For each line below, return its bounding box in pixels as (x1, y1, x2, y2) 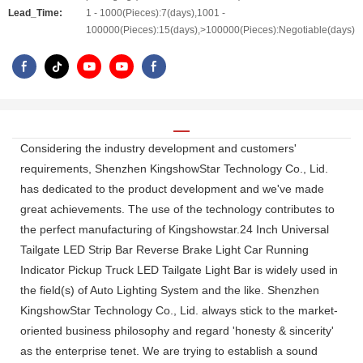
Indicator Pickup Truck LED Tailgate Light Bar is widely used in (20, 263, 338, 276)
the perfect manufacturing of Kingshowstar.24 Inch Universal (20, 222, 329, 236)
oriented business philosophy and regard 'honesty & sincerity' (20, 323, 334, 337)
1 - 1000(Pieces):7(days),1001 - (86, 7, 225, 19)
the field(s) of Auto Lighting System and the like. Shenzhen (20, 283, 319, 297)
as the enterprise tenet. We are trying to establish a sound (20, 344, 318, 357)
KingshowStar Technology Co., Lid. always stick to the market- (20, 303, 338, 317)
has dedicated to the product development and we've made (20, 181, 324, 195)
